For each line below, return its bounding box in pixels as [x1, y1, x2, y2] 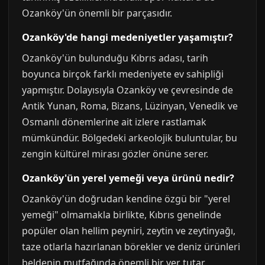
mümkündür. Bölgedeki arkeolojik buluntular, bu [22, 131, 237, 144]
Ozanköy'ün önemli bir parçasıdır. [22, 7, 172, 20]
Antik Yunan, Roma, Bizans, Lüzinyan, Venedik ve [22, 99, 238, 112]
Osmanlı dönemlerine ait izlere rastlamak [22, 115, 206, 128]
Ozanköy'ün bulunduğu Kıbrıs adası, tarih [22, 51, 208, 64]
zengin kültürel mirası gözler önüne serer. [22, 147, 208, 160]
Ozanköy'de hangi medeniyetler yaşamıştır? [22, 31, 233, 44]
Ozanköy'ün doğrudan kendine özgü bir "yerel [22, 192, 230, 205]
